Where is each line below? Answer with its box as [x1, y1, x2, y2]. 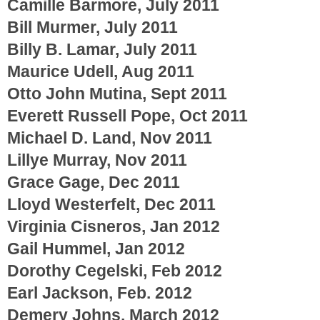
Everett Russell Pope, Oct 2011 [7, 106, 248, 125]
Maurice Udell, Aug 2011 [7, 61, 194, 81]
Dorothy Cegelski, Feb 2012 [7, 261, 222, 280]
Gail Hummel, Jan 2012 [7, 239, 185, 258]
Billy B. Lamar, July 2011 [7, 39, 197, 59]
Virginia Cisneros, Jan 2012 [7, 216, 220, 236]
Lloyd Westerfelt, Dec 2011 [7, 194, 216, 214]
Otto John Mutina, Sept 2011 [7, 84, 227, 103]
